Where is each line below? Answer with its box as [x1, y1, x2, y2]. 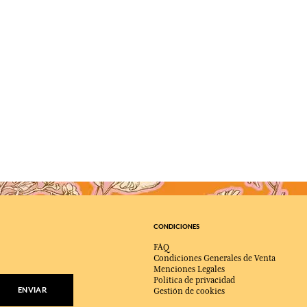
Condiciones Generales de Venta [153, 254, 275, 263]
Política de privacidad [153, 275, 235, 285]
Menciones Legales [153, 265, 225, 274]
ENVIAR [18, 285, 47, 295]
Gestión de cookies [153, 286, 225, 296]
